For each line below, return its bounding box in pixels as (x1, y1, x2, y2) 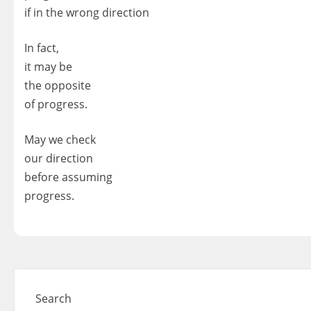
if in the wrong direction (24, 4, 149, 20)
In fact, (24, 40, 59, 56)
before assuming (24, 169, 112, 185)
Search (35, 290, 72, 306)
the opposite (24, 77, 91, 93)
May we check (24, 131, 96, 147)
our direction (24, 150, 93, 166)
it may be (24, 58, 72, 74)
